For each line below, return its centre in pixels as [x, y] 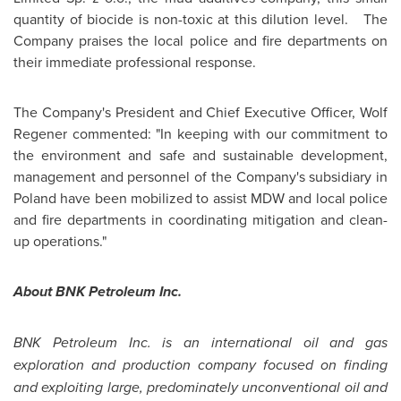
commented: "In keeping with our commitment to [227, 133]
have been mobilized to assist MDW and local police [222, 198]
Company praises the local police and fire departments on [200, 40]
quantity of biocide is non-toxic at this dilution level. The [200, 19]
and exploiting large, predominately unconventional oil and [200, 387]
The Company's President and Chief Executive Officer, [187, 112]
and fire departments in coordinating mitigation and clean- [200, 219]
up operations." [60, 241]
